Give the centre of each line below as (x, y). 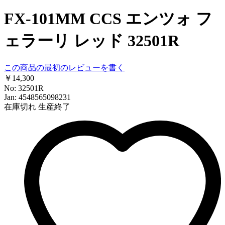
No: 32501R (24, 88)
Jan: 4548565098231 (37, 97)
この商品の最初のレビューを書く (64, 68)
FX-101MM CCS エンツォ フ (108, 18)
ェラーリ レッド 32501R (92, 40)
